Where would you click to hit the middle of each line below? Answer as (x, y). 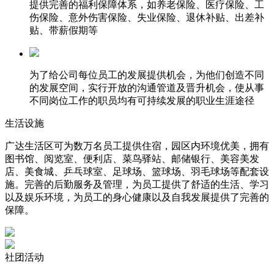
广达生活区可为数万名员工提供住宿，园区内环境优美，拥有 (137, 146)
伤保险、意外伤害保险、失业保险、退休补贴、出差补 (147, 17)
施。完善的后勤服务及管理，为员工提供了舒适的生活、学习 (137, 184)
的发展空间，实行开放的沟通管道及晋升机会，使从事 (147, 88)
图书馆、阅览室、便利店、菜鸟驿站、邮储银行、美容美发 (132, 159)
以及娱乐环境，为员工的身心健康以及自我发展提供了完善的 (137, 197)
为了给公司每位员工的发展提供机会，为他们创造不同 (147, 75)
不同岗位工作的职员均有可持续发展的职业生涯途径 (142, 101)
